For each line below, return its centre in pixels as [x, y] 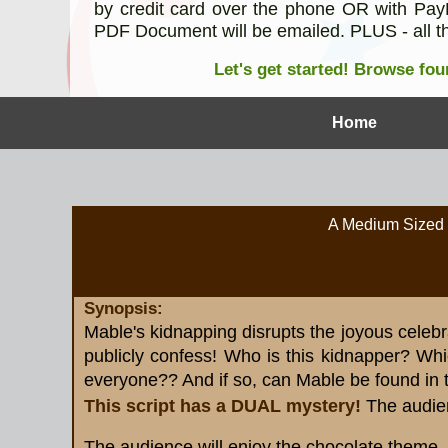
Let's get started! [283, 69]
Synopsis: [123, 308]
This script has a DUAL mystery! [222, 405]
